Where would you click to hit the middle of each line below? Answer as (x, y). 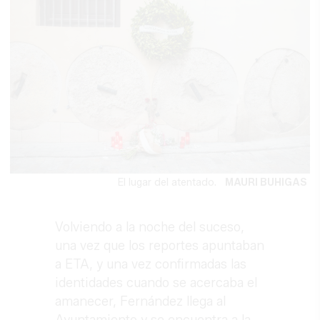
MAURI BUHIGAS (266, 183)
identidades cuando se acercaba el (156, 283)
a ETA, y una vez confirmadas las (151, 265)
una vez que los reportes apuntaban (160, 246)
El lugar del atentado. (171, 183)
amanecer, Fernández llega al (141, 302)
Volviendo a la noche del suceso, (150, 227)
